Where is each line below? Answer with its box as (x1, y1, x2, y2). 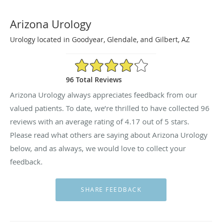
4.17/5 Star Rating (74, 57, 133, 67)
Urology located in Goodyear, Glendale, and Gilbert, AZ (10, 34, 190, 44)
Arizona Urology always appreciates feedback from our (10, 89, 197, 100)
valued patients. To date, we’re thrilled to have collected (10, 103, 201, 113)
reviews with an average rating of (10, 116, 125, 126)
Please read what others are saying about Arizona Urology (10, 129, 208, 140)
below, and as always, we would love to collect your (10, 143, 186, 153)
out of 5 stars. (140, 116, 189, 126)
